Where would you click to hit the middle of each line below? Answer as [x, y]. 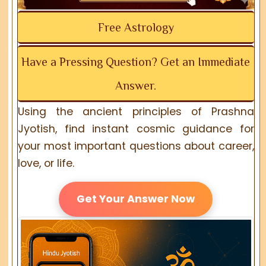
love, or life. [46, 164]
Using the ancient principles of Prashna [136, 112]
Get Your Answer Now [136, 199]
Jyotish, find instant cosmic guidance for [136, 129]
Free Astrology [136, 28]
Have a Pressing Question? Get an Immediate [136, 62]
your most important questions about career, [136, 146]
